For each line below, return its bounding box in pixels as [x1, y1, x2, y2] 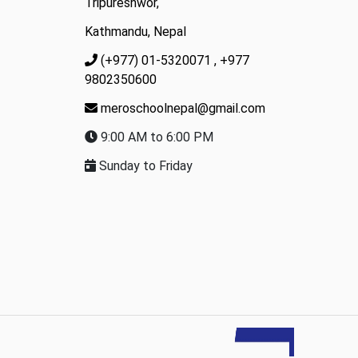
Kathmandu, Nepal [85, 23, 187, 39]
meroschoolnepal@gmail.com [101, 100, 266, 116]
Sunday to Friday [96, 157, 193, 173]
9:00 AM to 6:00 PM [97, 129, 214, 145]
